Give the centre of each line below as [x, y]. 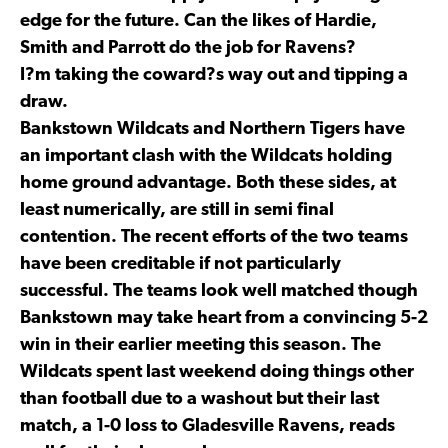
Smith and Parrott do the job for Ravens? [188, 48]
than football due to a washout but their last [199, 399]
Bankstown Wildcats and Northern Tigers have [212, 129]
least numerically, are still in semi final [177, 210]
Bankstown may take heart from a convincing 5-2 [224, 318]
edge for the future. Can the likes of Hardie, [198, 21]
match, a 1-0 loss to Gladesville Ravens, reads [207, 426]
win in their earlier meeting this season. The [200, 345]
